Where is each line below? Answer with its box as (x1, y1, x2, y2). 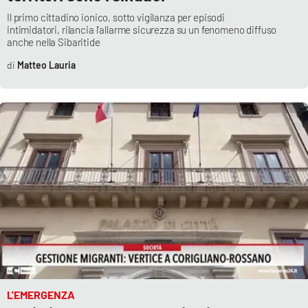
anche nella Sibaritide (7, 35, 100, 48)
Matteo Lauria (16, 58, 76, 71)
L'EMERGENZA (7, 287, 75, 301)
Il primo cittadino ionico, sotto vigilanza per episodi (7, 10, 225, 23)
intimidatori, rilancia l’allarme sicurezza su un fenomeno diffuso (7, 23, 277, 36)
